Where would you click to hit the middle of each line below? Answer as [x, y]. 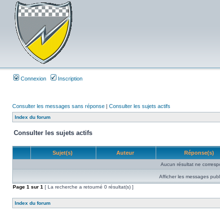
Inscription [69, 79]
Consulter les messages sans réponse [58, 106]
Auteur [126, 153]
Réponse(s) [200, 153]
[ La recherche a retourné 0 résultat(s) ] [88, 187]
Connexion [33, 79]
